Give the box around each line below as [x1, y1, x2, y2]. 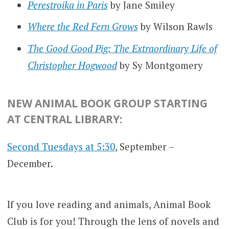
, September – [114, 140, 174, 153]
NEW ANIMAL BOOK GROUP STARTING [7, 96, 208, 110]
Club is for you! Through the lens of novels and [7, 215, 219, 228]
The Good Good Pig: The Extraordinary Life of [27, 41, 217, 55]
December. [7, 156, 53, 170]
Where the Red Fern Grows [27, 20, 138, 33]
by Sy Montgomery [119, 58, 205, 72]
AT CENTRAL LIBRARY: [7, 111, 122, 126]
